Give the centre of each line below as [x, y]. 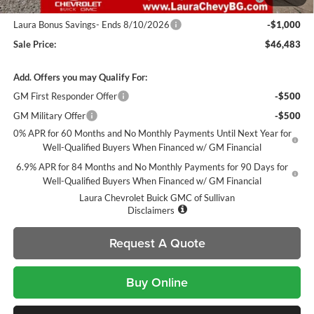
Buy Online [157, 282]
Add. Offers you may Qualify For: [80, 77]
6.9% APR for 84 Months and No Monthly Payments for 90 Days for [152, 166]
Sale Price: [34, 44]
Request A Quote [157, 243]
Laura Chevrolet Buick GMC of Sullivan [157, 197]
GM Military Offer [49, 115]
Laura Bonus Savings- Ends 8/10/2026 [91, 24]
